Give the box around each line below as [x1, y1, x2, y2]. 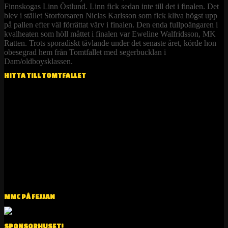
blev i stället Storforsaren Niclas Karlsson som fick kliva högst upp [4, 11, 217, 20]
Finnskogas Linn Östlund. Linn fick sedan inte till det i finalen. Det [4, 2, 219, 11]
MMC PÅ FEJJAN [4, 193, 55, 201]
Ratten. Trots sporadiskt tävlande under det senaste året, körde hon [4, 38, 216, 47]
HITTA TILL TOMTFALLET [4, 72, 86, 80]
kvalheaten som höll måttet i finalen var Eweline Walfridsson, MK [4, 29, 216, 38]
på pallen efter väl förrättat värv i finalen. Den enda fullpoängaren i [4, 20, 218, 29]
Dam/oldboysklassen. [4, 56, 73, 66]
